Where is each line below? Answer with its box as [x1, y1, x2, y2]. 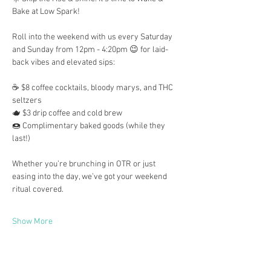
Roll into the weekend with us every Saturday [12, 32, 174, 42]
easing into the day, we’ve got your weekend [12, 172, 169, 182]
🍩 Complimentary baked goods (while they [12, 121, 167, 131]
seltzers [12, 96, 42, 106]
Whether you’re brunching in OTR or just [12, 159, 157, 169]
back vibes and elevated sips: [12, 57, 115, 68]
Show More [12, 217, 53, 227]
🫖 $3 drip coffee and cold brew [12, 108, 122, 119]
